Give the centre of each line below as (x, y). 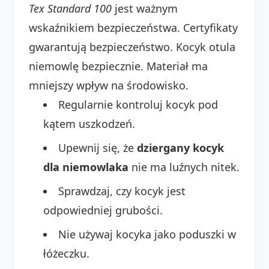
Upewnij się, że (98, 147)
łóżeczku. (66, 253)
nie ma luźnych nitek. (184, 167)
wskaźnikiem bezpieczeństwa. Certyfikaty (133, 27)
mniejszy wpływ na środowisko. (109, 85)
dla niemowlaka (86, 167)
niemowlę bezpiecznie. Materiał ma (118, 66)
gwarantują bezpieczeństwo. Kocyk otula (132, 47)
